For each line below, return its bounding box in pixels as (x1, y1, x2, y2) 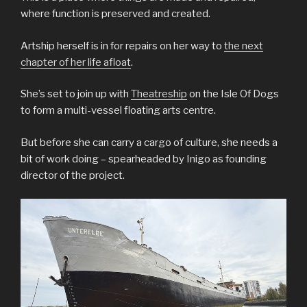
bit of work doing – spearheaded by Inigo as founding (21, 152, 267, 165)
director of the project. (21, 169, 125, 182)
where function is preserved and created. (21, 8, 210, 21)
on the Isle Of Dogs (187, 88, 279, 101)
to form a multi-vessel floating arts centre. (21, 104, 216, 117)
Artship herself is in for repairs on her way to (21, 39, 224, 52)
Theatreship (131, 88, 187, 101)
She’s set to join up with (21, 88, 131, 101)
